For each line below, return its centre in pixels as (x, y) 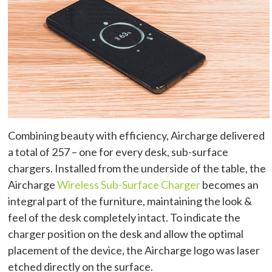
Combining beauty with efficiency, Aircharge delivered (137, 136)
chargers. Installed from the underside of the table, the (137, 168)
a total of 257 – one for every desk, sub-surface (118, 152)
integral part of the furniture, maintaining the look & (130, 201)
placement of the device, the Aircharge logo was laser (134, 250)
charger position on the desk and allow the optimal (126, 234)
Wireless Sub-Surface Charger (129, 185)
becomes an (230, 185)
